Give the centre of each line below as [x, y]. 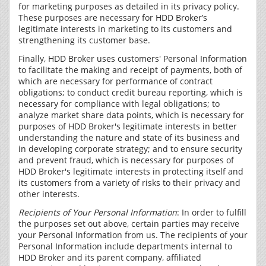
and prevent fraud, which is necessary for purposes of [126, 160]
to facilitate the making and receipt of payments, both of [130, 70]
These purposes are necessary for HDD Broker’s [113, 18]
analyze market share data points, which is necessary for [131, 115]
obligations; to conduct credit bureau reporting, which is [131, 92]
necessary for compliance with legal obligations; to [119, 104]
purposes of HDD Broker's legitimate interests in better [128, 126]
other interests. [49, 194]
